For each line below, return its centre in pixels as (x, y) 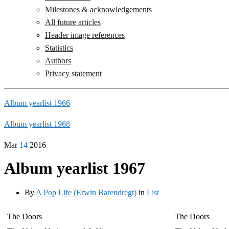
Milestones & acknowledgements (98, 9)
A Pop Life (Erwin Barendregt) (86, 192)
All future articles (73, 22)
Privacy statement (73, 73)
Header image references (85, 35)
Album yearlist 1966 (37, 103)
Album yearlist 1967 (75, 168)
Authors (58, 61)
